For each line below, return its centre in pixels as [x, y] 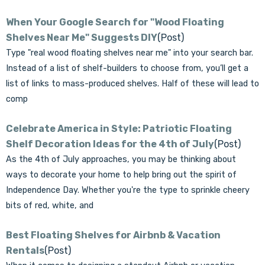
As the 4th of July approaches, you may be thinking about [121, 159]
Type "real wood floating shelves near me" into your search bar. [130, 53]
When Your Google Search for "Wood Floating [115, 22]
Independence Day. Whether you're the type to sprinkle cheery [128, 190]
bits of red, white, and [50, 206]
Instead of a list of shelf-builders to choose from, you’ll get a [127, 68]
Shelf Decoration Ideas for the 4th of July [110, 144]
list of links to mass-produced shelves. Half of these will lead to [132, 84]
